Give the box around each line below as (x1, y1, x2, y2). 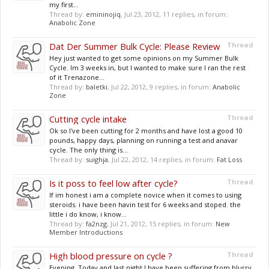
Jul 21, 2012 (110, 219, 145, 228)
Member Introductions (49, 228, 122, 237)
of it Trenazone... (49, 73, 104, 82)
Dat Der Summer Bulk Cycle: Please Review (49, 40, 220, 52)
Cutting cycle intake (49, 113, 127, 125)
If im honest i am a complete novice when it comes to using (49, 190, 241, 199)
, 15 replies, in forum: (145, 219, 216, 228)
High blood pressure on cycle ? (49, 250, 172, 262)
